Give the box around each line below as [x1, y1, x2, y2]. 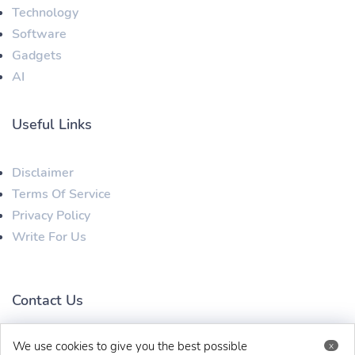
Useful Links [12, 115, 92, 135]
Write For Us [12, 228, 86, 246]
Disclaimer [12, 164, 74, 182]
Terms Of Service [12, 185, 111, 204]
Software [12, 25, 67, 44]
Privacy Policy [12, 207, 90, 225]
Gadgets [12, 47, 62, 65]
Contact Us [12, 291, 83, 311]
